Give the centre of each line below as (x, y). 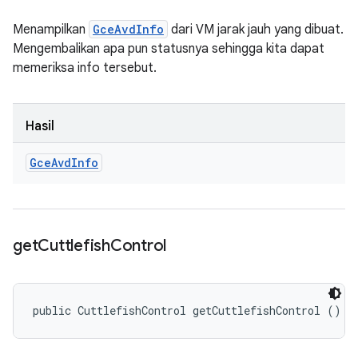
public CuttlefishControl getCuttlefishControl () (187, 310)
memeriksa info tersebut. (85, 68)
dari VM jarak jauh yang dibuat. (256, 30)
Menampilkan (51, 30)
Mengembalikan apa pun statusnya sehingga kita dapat (169, 49)
